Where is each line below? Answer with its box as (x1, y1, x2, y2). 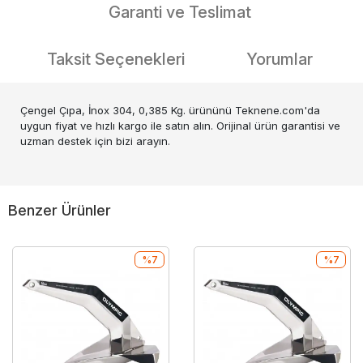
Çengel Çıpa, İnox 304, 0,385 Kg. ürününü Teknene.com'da (20, 104, 320, 117)
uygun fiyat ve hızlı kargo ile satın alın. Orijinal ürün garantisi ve (20, 119, 340, 132)
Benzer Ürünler (8, 201, 111, 219)
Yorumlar (246, 49, 313, 69)
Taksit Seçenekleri (47, 49, 185, 69)
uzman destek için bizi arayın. (20, 135, 170, 147)
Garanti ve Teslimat (109, 2, 251, 22)
